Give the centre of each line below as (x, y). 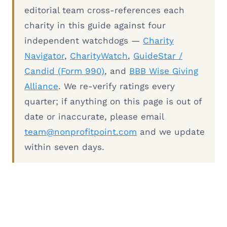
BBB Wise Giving (164, 71)
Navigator (44, 55)
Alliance (41, 86)
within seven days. (64, 147)
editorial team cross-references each (104, 10)
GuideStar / (158, 55)
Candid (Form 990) (64, 71)
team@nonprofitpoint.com (81, 131)
